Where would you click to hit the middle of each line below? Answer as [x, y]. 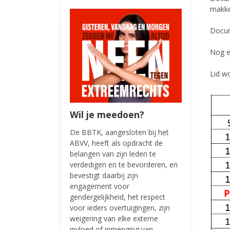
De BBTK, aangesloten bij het [119, 132]
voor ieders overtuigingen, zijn [120, 207]
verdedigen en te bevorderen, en [123, 164]
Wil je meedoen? [107, 114]
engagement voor [99, 186]
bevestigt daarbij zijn [104, 175]
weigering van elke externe [114, 218]
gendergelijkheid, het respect [117, 197]
